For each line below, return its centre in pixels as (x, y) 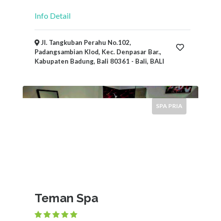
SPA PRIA (169, 106)
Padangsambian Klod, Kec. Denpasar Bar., (98, 52)
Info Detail (53, 16)
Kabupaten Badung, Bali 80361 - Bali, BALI (99, 61)
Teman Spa (66, 198)
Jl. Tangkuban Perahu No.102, (85, 42)
